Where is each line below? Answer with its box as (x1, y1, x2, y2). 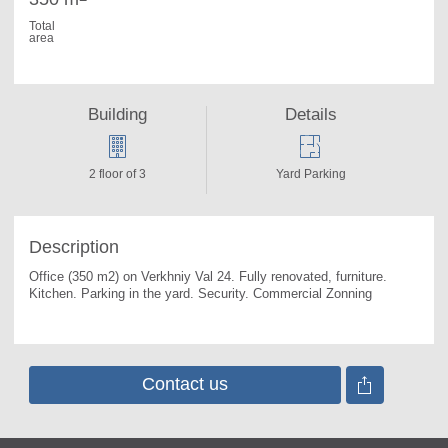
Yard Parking (275, 167, 346, 181)
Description (29, 237, 119, 257)
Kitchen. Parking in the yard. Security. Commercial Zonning (29, 286, 372, 301)
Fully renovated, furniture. (239, 269, 387, 284)
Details (284, 105, 337, 124)
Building (88, 105, 147, 124)
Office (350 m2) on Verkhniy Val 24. (29, 269, 239, 284)
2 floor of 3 (89, 167, 146, 181)
